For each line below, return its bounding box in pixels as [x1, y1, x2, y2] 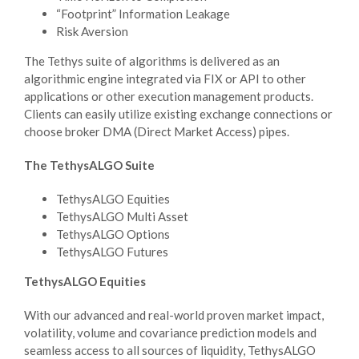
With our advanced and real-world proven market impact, [24, 307, 324, 322]
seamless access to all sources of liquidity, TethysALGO [24, 342, 316, 357]
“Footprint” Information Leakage [56, 6, 230, 21]
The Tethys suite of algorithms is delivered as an [24, 53, 280, 68]
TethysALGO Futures [56, 244, 168, 259]
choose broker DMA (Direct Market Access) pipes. [24, 123, 289, 139]
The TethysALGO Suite [24, 157, 155, 172]
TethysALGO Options [56, 226, 170, 241]
